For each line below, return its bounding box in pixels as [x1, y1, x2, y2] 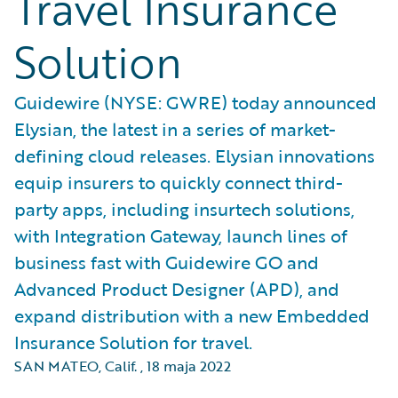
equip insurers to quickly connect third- [14, 169, 343, 195]
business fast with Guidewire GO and [14, 249, 319, 275]
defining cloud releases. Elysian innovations [14, 142, 375, 169]
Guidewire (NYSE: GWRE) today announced [14, 89, 377, 115]
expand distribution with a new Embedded [14, 302, 370, 329]
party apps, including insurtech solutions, [14, 195, 354, 222]
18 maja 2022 [147, 355, 231, 377]
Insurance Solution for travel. [14, 329, 252, 355]
